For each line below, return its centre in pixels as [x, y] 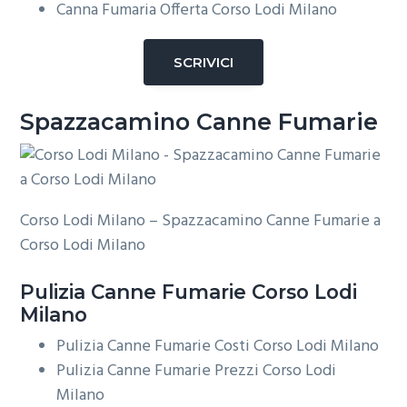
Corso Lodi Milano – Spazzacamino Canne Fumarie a [201, 222]
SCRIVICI [203, 62]
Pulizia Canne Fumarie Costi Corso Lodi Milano [218, 346]
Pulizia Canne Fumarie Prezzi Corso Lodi [197, 371]
